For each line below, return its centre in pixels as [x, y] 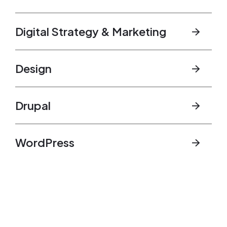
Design [33, 69]
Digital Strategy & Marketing [91, 32]
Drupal [33, 106]
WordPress [45, 143]
